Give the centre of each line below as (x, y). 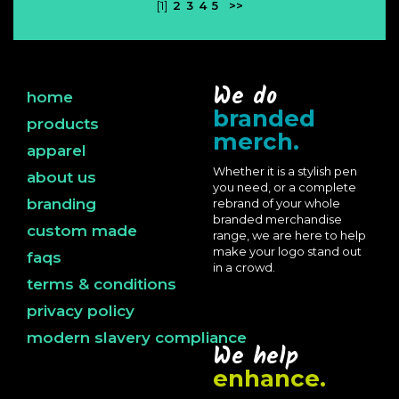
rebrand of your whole (277, 203)
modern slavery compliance (137, 338)
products (63, 124)
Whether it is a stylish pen (285, 171)
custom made (82, 231)
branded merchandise (277, 219)
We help (256, 357)
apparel (57, 151)
